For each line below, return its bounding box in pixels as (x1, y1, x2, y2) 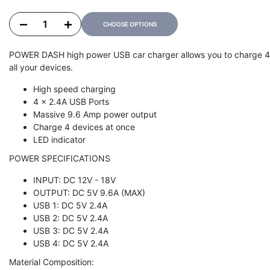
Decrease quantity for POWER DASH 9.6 (19, 20, 135, 28)
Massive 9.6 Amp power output (33, 109, 157, 120)
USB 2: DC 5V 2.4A (33, 213, 108, 224)
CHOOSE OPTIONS (102, 20, 157, 28)
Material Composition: (9, 257, 94, 268)
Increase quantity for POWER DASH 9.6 (64, 20, 177, 28)
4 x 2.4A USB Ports (33, 96, 109, 107)
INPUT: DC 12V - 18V (33, 175, 116, 186)
